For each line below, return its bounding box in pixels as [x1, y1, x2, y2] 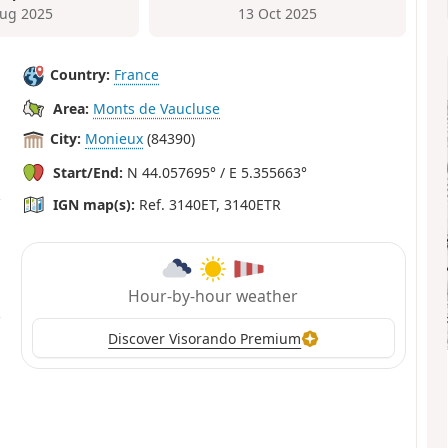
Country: [50, 65, 111, 85]
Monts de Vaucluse [93, 98, 221, 118]
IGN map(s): [53, 194, 136, 214]
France [114, 65, 160, 85]
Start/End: [53, 162, 124, 182]
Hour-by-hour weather [128, 285, 299, 308]
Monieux [85, 129, 144, 149]
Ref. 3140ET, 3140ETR [135, 194, 282, 214]
